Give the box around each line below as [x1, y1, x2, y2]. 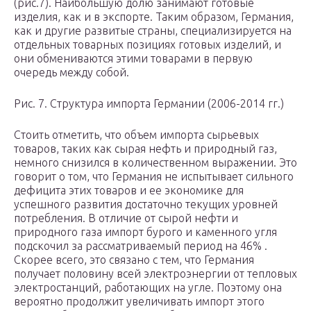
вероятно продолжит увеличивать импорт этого [14, 295, 264, 308]
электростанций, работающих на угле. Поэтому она [14, 281, 282, 294]
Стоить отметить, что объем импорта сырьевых [14, 128, 259, 142]
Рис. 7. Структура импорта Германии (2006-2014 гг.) [14, 97, 284, 110]
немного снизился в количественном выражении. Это [14, 156, 297, 169]
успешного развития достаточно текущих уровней [14, 198, 278, 211]
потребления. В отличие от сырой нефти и [14, 212, 238, 225]
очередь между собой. [14, 66, 129, 79]
